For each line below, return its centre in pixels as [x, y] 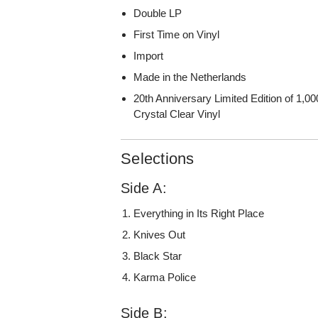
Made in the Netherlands [190, 77]
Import [149, 55]
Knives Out [160, 234]
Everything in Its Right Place [199, 213]
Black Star [158, 256]
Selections [158, 158]
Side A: [144, 188]
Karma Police [165, 277]
